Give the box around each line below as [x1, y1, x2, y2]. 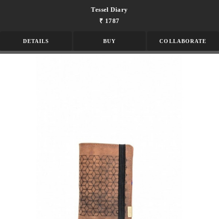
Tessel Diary [91, 6, 128, 14]
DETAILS [22, 38, 49, 44]
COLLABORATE [159, 38, 207, 44]
